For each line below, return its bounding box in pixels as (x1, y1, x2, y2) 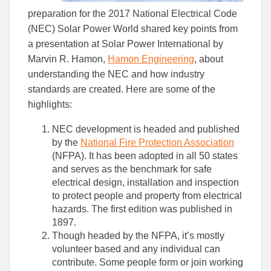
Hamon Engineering (108, 54, 194, 65)
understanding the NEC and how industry (28, 69, 204, 80)
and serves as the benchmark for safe (52, 164, 212, 175)
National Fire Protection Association (80, 137, 234, 148)
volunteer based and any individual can (52, 244, 220, 255)
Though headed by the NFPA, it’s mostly (52, 230, 224, 241)
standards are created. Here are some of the (28, 84, 215, 95)
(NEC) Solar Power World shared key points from (28, 24, 238, 34)
